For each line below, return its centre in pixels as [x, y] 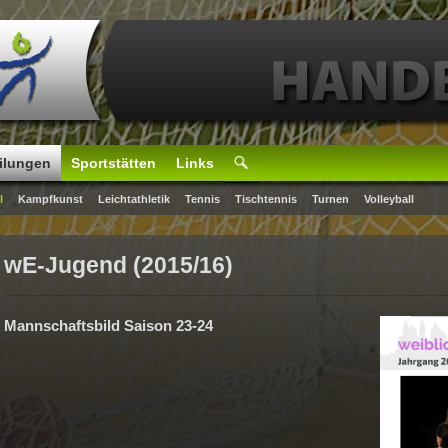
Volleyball [389, 199]
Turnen [330, 199]
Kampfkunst [50, 199]
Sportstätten [113, 163]
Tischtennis [266, 199]
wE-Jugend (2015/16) [118, 265]
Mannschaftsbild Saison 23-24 [108, 326]
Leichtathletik [134, 199]
